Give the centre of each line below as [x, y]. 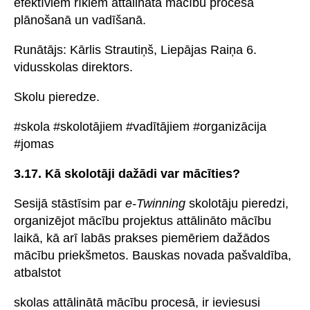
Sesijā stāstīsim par [70, 203]
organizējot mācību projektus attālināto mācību [143, 220]
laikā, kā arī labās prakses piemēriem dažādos [142, 238]
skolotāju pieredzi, [237, 203]
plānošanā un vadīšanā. [80, 20]
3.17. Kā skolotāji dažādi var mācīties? [127, 173]
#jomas [34, 144]
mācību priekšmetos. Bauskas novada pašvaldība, [153, 255]
